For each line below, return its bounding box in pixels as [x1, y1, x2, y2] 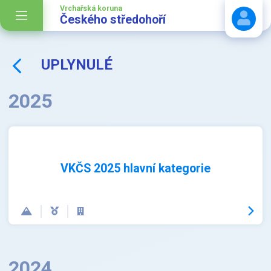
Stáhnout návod [160, 67, 223, 77]
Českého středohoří [60, 13, 166, 27]
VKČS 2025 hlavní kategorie [60, 162, 211, 176]
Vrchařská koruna [60, 4, 122, 13]
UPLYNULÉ [41, 56, 113, 73]
